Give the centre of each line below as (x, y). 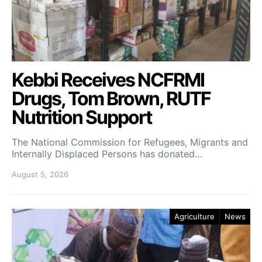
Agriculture (194, 216)
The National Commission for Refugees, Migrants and (130, 142)
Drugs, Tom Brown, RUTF (111, 98)
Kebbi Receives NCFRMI (108, 80)
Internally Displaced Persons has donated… (107, 154)
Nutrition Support (82, 117)
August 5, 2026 (40, 174)
